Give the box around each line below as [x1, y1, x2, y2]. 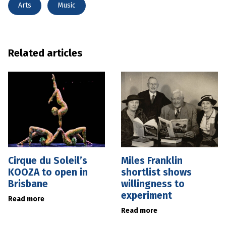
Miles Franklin [121, 154, 183, 166]
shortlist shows [121, 166, 192, 178]
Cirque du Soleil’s [8, 154, 87, 166]
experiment [121, 189, 172, 201]
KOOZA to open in [8, 166, 88, 178]
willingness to [121, 178, 185, 190]
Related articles [8, 46, 83, 59]
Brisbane [8, 178, 48, 190]
